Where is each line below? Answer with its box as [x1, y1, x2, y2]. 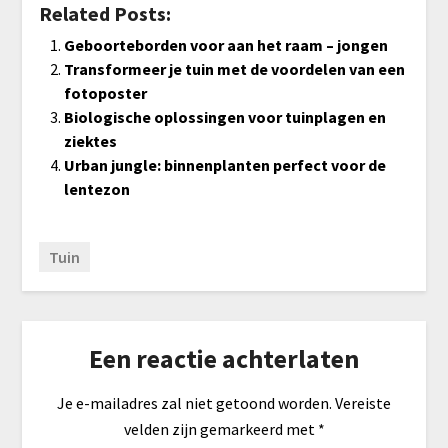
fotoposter [63, 83, 147, 104]
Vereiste [335, 392, 391, 413]
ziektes [63, 131, 117, 152]
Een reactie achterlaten [89, 341, 359, 375]
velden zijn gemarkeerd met [123, 418, 318, 439]
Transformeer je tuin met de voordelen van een [63, 59, 405, 80]
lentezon [63, 179, 130, 200]
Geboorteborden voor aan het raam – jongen [63, 35, 388, 56]
